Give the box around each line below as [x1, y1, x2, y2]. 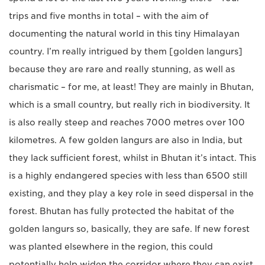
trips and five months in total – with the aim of [9, 11, 209, 21]
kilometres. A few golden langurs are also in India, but [9, 135, 243, 145]
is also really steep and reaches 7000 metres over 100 [9, 118, 245, 127]
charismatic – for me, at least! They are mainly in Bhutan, [9, 82, 254, 92]
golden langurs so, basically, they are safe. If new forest [9, 224, 250, 234]
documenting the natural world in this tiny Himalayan [9, 29, 240, 38]
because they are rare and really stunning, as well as [9, 64, 235, 74]
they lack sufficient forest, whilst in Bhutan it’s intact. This [9, 153, 256, 163]
